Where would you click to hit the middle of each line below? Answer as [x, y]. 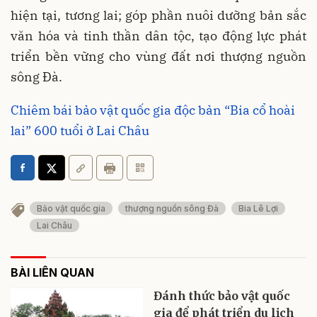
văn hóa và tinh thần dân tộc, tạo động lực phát [158, 35]
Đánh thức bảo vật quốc [222, 296]
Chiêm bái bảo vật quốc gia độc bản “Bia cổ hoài [153, 110]
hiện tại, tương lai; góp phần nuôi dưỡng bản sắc [158, 15]
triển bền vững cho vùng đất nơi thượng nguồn [158, 56]
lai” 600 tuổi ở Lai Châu [80, 130]
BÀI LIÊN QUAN [52, 273]
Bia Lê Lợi [258, 208]
